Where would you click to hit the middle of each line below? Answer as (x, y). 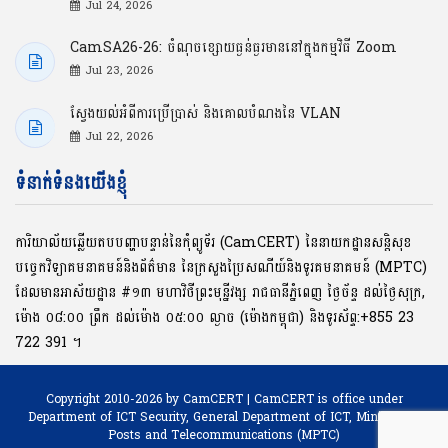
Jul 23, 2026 (119, 70)
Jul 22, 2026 (119, 136)
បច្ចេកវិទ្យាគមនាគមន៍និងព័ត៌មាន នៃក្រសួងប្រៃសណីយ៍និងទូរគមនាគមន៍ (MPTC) (221, 267)
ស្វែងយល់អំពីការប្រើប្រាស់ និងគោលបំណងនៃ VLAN (205, 113)
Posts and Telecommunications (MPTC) (224, 434)
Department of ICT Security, (110, 416)
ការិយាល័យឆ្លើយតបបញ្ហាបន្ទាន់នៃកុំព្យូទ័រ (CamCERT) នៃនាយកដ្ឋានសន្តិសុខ (213, 242)
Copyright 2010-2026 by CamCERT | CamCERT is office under (224, 398)
